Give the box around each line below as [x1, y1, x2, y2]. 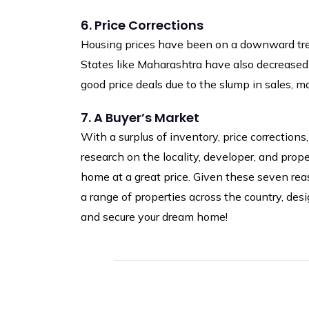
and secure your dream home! [81, 210, 228, 224]
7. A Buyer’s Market [81, 109, 199, 127]
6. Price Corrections [81, 17, 203, 34]
